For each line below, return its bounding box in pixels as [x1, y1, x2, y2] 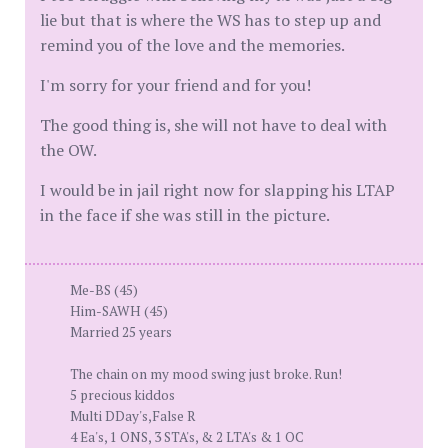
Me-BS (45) [70, 281, 138, 299]
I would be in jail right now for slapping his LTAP [40, 179, 395, 201]
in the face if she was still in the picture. [40, 204, 330, 226]
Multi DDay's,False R [70, 407, 196, 425]
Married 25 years [70, 323, 172, 341]
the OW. [40, 139, 97, 161]
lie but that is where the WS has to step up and [40, 9, 381, 31]
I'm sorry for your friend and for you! [40, 74, 311, 96]
